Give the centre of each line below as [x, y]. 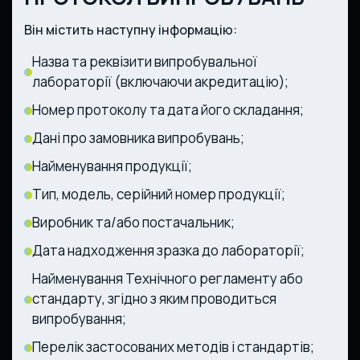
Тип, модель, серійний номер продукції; [159, 194]
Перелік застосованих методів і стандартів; [173, 346]
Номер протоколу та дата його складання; [168, 109]
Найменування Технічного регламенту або [168, 278]
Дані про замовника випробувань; [138, 137]
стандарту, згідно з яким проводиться [154, 298]
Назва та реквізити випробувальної [145, 61]
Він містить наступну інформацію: [131, 29]
